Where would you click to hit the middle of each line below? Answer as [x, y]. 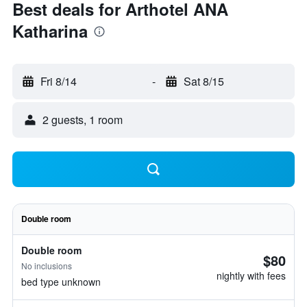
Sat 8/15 [204, 81]
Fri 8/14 [59, 81]
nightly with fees [251, 275]
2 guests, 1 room [83, 120]
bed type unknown [61, 282]
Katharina [50, 31]
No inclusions [47, 266]
